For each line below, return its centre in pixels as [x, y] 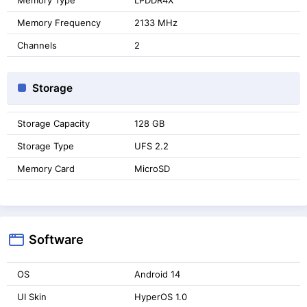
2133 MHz [156, 22]
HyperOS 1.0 [161, 296]
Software [56, 239]
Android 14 [157, 274]
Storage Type [46, 146]
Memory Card [46, 168]
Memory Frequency [59, 22]
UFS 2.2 [151, 146]
